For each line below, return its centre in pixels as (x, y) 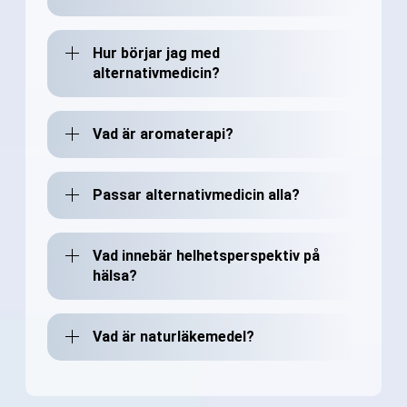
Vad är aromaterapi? (163, 134)
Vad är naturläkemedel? (174, 336)
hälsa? (115, 275)
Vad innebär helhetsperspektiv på (206, 255)
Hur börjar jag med (156, 53)
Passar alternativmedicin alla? (196, 194)
